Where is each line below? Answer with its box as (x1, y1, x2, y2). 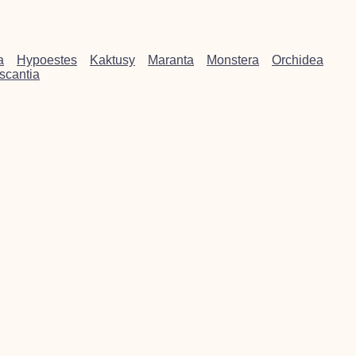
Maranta (148, 53, 194, 68)
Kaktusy (90, 53, 135, 68)
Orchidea (272, 53, 323, 68)
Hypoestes (17, 53, 77, 68)
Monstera (207, 53, 259, 68)
